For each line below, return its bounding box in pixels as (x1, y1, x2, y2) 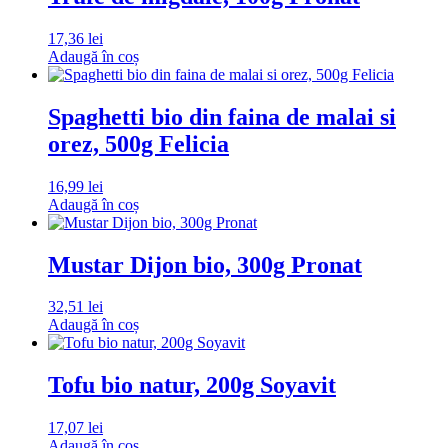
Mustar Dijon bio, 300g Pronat (48, 251, 362, 278)
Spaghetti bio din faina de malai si (48, 103, 396, 130)
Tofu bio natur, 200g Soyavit (48, 372, 336, 399)
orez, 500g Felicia (48, 130, 229, 157)
